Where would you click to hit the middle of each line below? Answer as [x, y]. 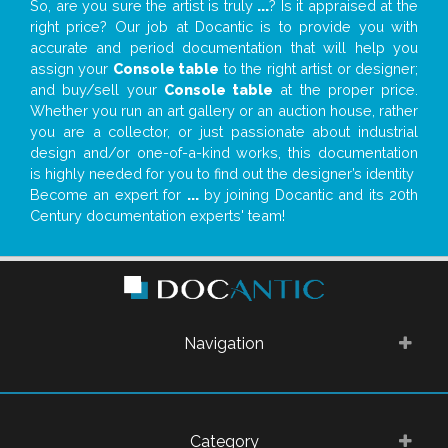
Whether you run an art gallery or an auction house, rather [224, 111]
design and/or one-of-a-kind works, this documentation [224, 153]
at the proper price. [345, 90]
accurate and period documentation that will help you [224, 48]
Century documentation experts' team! [157, 216]
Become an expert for [108, 195]
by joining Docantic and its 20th [308, 195]
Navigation [224, 344]
